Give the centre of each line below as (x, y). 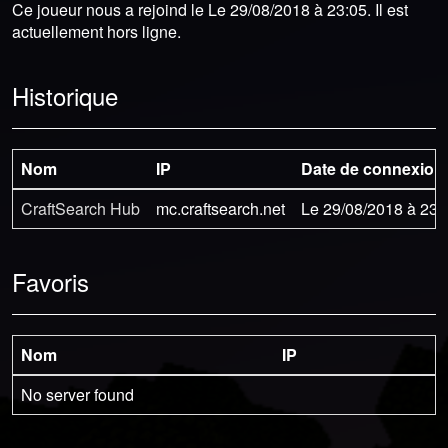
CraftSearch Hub (80, 208)
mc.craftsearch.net (220, 208)
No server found (77, 394)
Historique (65, 95)
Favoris (50, 281)
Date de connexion (372, 168)
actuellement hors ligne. (96, 31)
